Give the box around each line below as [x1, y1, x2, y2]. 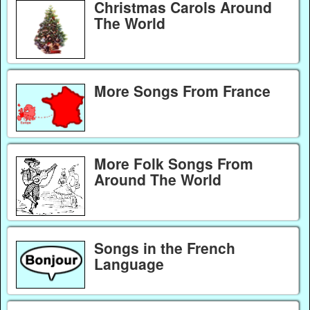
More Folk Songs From [93, 153, 253, 174]
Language [93, 253, 164, 274]
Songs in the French [93, 237, 235, 258]
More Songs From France [93, 80, 271, 102]
